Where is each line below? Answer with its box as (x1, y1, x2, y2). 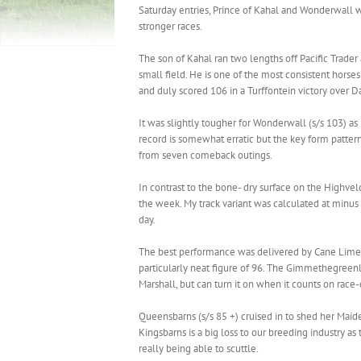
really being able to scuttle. (139, 341, 259, 355)
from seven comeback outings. (139, 147, 272, 162)
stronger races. (139, 19, 202, 33)
